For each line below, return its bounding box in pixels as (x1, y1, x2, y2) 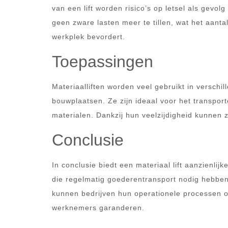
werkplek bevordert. (52, 33, 125, 41)
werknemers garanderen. (52, 204, 145, 212)
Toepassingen (52, 52, 153, 71)
